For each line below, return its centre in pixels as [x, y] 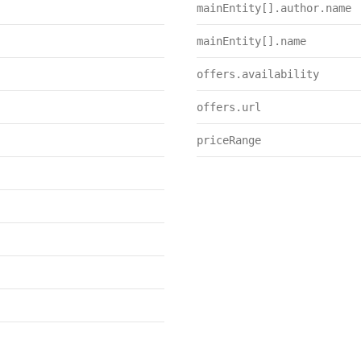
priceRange [229, 140]
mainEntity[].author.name [274, 8]
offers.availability [258, 74]
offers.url [229, 107]
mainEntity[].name [251, 41]
